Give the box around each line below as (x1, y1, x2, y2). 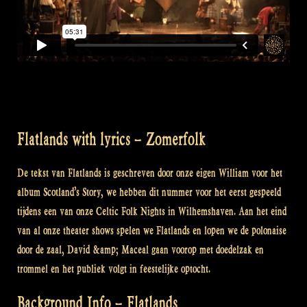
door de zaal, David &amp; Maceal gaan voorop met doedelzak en (17, 243, 264, 257)
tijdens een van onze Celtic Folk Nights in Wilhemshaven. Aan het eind (17, 205, 286, 219)
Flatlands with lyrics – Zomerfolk (17, 129, 206, 149)
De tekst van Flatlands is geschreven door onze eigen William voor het (17, 167, 282, 180)
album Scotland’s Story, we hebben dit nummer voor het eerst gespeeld (17, 186, 281, 199)
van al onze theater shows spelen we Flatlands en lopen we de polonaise (17, 224, 286, 238)
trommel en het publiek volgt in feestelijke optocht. (17, 262, 210, 276)
